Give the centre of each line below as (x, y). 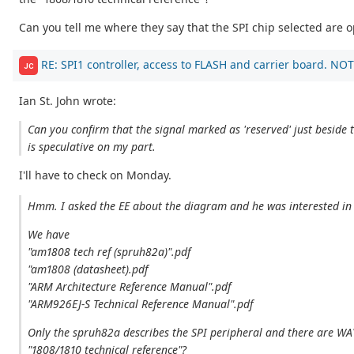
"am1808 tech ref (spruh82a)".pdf (109, 251)
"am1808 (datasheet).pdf (88, 269)
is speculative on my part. (92, 147)
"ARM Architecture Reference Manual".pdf (130, 286)
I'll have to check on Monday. (95, 175)
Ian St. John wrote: (68, 101)
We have (49, 234)
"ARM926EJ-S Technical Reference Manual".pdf (141, 303)
